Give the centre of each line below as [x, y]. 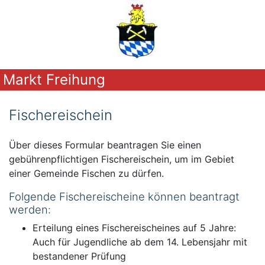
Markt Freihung [54, 80]
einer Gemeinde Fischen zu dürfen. [86, 173]
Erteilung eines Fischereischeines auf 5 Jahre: [134, 228]
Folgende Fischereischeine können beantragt [124, 196]
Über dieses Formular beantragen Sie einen [105, 145]
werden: [30, 209]
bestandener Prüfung [79, 256]
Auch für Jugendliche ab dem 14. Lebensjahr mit [140, 242]
